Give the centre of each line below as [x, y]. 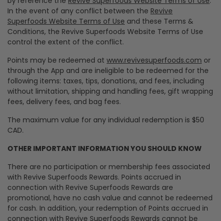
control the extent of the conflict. [66, 42]
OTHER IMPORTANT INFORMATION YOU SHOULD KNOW [105, 148]
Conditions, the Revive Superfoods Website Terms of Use [105, 32]
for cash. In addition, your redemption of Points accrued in [108, 208]
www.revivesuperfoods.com [154, 60]
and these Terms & [159, 21]
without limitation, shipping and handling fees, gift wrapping [110, 91]
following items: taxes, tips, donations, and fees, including [106, 81]
